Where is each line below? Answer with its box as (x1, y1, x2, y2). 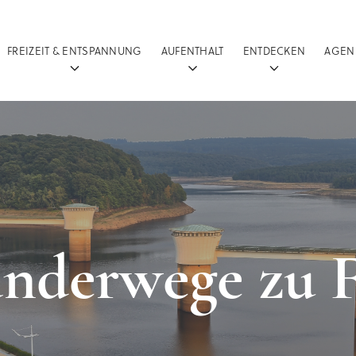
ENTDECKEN (242, 43, 306, 58)
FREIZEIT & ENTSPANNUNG (7, 43, 142, 58)
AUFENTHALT (161, 43, 224, 58)
